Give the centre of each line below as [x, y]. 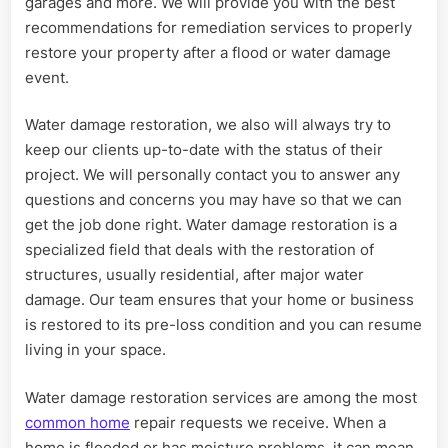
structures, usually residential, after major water [194, 275]
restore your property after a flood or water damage [208, 52]
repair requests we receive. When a [258, 422]
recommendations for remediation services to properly [218, 27]
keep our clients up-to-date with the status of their [204, 150]
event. [47, 77]
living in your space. [95, 350]
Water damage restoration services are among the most [221, 397]
